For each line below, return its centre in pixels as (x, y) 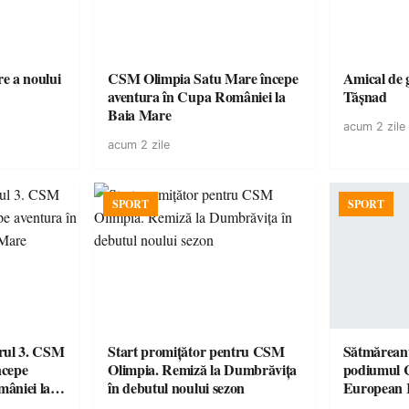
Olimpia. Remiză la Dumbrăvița (203, 369)
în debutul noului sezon (176, 388)
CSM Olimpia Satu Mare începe (203, 78)
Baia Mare (140, 115)
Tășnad (365, 96)
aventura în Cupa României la (136, 96)
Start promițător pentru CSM (196, 351)
